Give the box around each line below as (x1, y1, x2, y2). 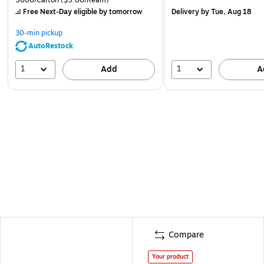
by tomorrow (97, 6, 142, 17)
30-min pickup (15, 27, 62, 38)
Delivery (171, 6, 200, 17)
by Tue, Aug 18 (199, 6, 252, 17)
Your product (152, 252, 189, 261)
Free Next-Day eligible (23, 6, 97, 17)
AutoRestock (28, 40, 73, 51)
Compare (169, 228, 204, 241)
